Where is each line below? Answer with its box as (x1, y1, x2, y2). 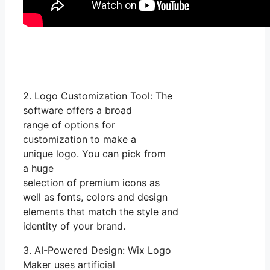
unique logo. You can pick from (23, 147, 166, 160)
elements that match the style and (23, 205, 178, 218)
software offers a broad (23, 104, 132, 116)
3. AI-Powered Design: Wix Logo (23, 243, 171, 256)
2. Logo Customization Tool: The (23, 89, 172, 102)
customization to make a (23, 133, 136, 145)
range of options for (23, 118, 115, 131)
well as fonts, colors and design (23, 190, 168, 203)
